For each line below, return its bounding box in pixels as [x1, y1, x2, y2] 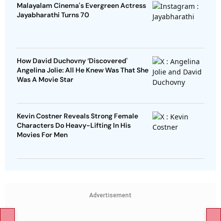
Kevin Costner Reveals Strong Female [17, 111, 138, 121]
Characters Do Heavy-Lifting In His [17, 121, 131, 130]
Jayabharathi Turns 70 [17, 10, 89, 20]
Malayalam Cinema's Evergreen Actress [17, 1, 146, 10]
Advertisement [89, 192, 132, 199]
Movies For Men [17, 130, 68, 140]
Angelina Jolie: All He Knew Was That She [17, 66, 148, 75]
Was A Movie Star [17, 75, 74, 84]
